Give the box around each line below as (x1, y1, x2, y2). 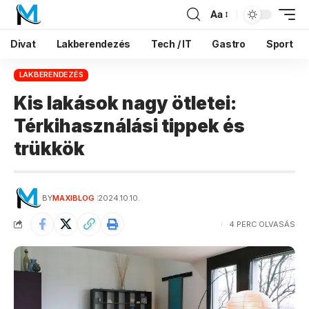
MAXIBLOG (52, 192, 94, 203)
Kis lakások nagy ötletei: (14, 92, 237, 114)
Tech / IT (150, 38, 192, 50)
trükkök (14, 137, 85, 159)
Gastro (212, 38, 246, 50)
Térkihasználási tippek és (14, 114, 245, 137)
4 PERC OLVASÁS (229, 219, 295, 229)
